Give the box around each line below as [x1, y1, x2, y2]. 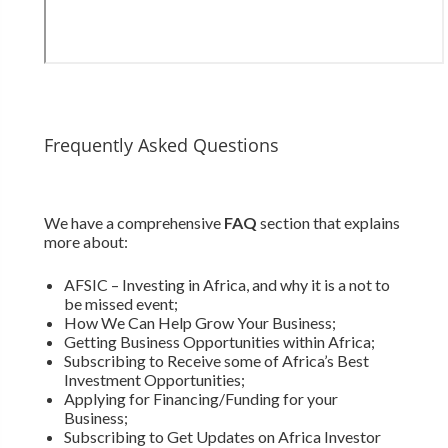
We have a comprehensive [43, 213, 224, 233]
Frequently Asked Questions [43, 133, 279, 158]
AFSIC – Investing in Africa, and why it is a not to [63, 275, 390, 295]
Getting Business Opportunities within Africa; [63, 332, 375, 352]
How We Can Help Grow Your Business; [63, 313, 336, 333]
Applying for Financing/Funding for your [63, 389, 338, 409]
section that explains [256, 213, 400, 233]
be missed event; [63, 294, 178, 314]
